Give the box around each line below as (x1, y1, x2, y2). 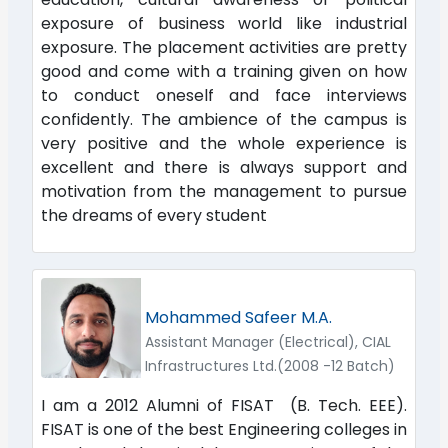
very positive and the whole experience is (41, 131, 407, 155)
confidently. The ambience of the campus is (41, 107, 407, 131)
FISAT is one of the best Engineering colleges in (41, 417, 407, 441)
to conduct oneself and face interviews (41, 83, 407, 107)
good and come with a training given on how (41, 59, 407, 83)
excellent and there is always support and (41, 155, 407, 179)
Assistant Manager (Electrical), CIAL (145, 331, 391, 352)
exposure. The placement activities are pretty (41, 35, 407, 59)
